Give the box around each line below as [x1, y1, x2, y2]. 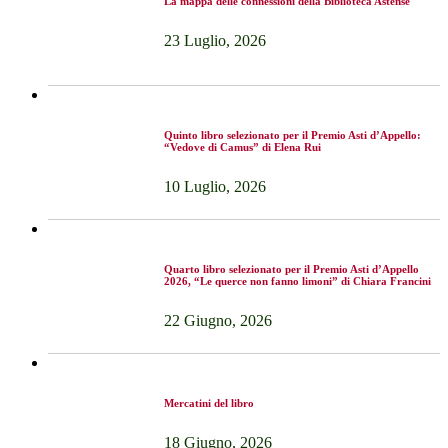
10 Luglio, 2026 [164, 177, 266, 195]
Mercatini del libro [164, 396, 254, 409]
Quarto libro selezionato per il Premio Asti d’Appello [164, 262, 419, 275]
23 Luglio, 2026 [164, 31, 266, 49]
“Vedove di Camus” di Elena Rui [164, 140, 321, 153]
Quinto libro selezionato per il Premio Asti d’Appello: [164, 128, 421, 141]
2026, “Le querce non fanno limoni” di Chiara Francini [164, 274, 431, 287]
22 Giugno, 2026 [164, 311, 272, 329]
